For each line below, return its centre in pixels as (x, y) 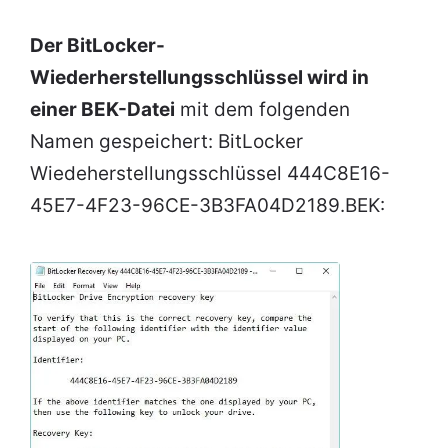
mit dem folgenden (262, 110)
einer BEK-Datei (102, 110)
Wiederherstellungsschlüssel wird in (199, 78)
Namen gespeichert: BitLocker (166, 142)
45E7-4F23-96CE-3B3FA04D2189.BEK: (207, 206)
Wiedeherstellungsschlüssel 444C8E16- (210, 174)
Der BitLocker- (97, 46)
